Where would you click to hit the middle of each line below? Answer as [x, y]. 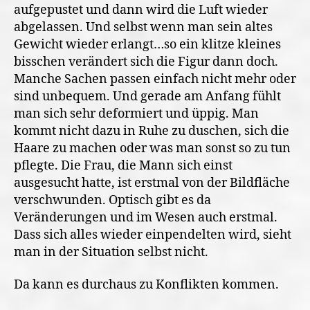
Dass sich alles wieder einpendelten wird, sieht [153, 235]
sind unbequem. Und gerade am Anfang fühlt [147, 96]
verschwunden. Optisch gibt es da [112, 200]
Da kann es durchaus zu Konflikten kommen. [146, 285]
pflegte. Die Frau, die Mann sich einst [123, 165]
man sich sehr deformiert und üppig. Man [136, 113]
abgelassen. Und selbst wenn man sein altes [143, 27]
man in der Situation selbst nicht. [111, 252]
